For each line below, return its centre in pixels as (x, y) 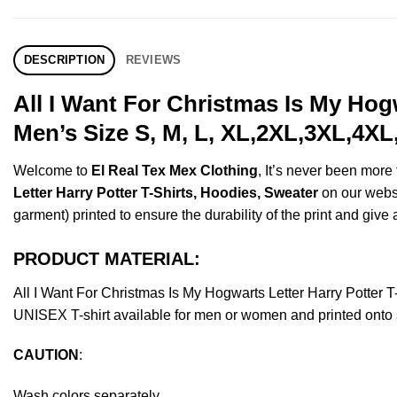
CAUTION (46, 355)
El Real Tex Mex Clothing (175, 170)
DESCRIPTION (64, 59)
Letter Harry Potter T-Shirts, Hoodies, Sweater (166, 192)
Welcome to (52, 170)
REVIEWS (153, 59)
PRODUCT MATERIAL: (107, 258)
